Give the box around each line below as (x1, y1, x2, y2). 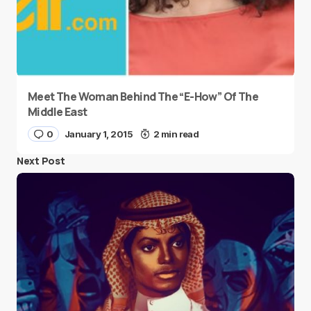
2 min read (153, 128, 199, 140)
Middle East (28, 104, 87, 119)
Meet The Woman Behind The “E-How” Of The (28, 89, 258, 104)
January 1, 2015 (64, 128, 133, 140)
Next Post (17, 154, 65, 167)
